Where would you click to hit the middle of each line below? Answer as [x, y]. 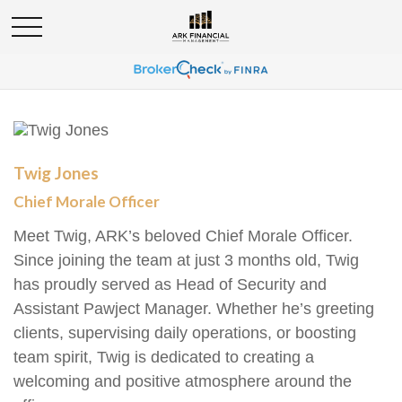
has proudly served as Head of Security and [170, 284]
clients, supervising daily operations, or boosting [185, 333]
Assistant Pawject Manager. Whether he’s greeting [194, 309]
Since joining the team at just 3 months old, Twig [186, 260]
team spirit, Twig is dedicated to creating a [164, 357]
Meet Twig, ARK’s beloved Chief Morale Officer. [183, 236]
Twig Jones [56, 173]
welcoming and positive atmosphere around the [183, 381]
